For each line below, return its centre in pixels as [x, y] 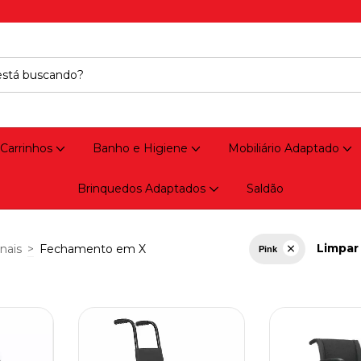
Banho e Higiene [141, 148]
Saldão [265, 189]
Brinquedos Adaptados [143, 189]
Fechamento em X [93, 249]
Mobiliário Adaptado [285, 148]
